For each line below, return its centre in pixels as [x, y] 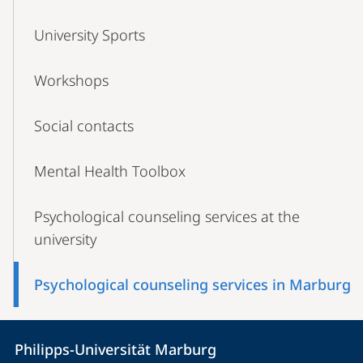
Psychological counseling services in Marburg [192, 284]
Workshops [71, 80]
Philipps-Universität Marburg [115, 349]
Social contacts [84, 126]
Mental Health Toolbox [110, 171]
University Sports [90, 35]
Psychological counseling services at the [167, 216]
